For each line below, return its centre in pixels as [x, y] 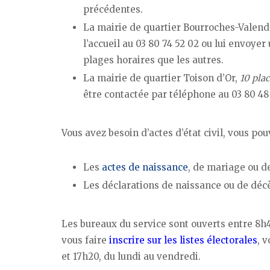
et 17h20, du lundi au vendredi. [131, 256]
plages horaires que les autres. [153, 60]
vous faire [85, 240]
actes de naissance [145, 167]
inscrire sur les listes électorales [183, 240]
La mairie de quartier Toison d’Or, [162, 78]
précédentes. [113, 10]
